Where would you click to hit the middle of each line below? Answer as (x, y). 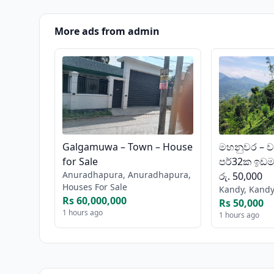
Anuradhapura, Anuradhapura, (127, 174)
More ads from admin (107, 31)
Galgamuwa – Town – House (128, 146)
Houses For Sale (95, 187)
